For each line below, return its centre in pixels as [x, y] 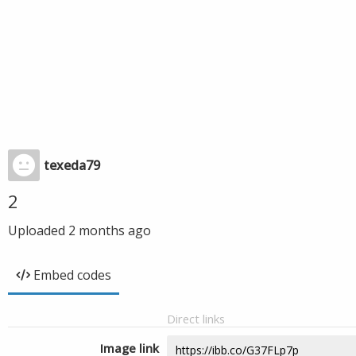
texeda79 [72, 165]
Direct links [196, 319]
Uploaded [38, 230]
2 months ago [110, 230]
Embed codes [72, 275]
